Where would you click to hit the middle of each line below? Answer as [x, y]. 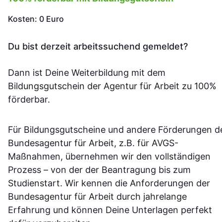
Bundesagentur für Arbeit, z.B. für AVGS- [93, 143]
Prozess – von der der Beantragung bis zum [99, 170]
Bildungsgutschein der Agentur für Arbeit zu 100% [112, 86]
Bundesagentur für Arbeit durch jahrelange [97, 197]
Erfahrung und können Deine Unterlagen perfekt [110, 210]
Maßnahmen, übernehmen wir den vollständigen [109, 157]
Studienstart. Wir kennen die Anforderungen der [109, 183]
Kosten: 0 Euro [36, 19]
